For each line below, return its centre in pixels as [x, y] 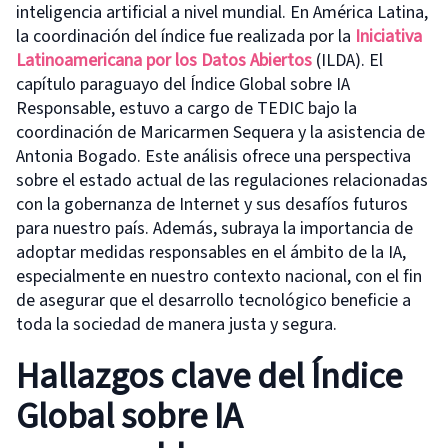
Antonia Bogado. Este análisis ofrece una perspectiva [213, 156]
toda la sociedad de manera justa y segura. [176, 324]
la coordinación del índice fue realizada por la [185, 36]
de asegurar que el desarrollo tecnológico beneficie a [213, 300]
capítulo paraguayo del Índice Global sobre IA [183, 84]
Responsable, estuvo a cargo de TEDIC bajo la [186, 108]
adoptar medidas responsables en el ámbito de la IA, [211, 252]
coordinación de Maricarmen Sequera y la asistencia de [220, 132]
